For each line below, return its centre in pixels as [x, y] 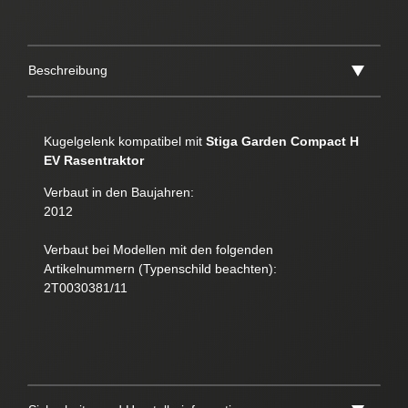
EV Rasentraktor [93, 161]
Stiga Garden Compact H [282, 142]
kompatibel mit [162, 142]
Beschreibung [68, 71]
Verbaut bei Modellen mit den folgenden [158, 250]
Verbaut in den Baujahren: [118, 193]
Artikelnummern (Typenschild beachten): [160, 269]
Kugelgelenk [81, 142]
